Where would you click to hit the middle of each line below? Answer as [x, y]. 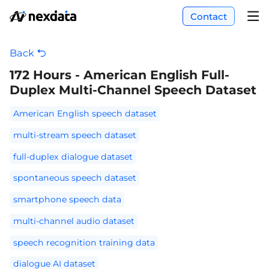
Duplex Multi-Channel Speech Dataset [133, 89]
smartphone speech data [67, 200]
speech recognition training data [84, 242]
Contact [208, 16]
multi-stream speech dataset [74, 135]
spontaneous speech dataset [74, 178]
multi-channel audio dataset [74, 221]
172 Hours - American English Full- [120, 74]
